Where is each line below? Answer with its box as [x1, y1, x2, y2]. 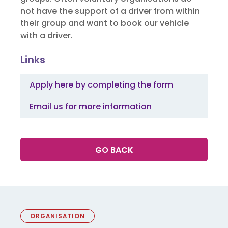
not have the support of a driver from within [20, 5, 200, 17]
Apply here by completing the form [30, 79, 173, 91]
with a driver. [20, 29, 73, 41]
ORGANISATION [30, 212, 85, 220]
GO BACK [95, 144, 133, 156]
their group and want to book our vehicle [20, 17, 189, 29]
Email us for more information [30, 101, 152, 113]
